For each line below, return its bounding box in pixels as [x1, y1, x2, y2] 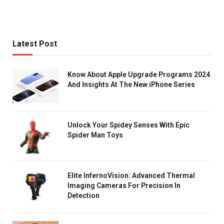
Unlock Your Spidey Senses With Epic [67, 121, 189, 129]
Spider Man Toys [67, 131, 123, 139]
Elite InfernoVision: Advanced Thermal [67, 171, 195, 180]
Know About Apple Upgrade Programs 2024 [67, 70, 210, 79]
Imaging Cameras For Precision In [67, 181, 180, 190]
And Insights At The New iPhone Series [67, 80, 195, 89]
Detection [67, 191, 99, 200]
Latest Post [12, 39, 57, 49]
